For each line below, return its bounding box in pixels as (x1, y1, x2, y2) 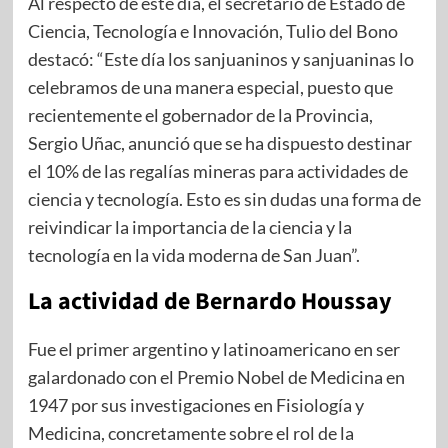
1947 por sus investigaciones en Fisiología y (27, 394, 364, 417)
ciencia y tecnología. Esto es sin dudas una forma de (27, 188, 421, 211)
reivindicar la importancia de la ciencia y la (27, 216, 352, 239)
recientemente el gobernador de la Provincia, (27, 104, 373, 127)
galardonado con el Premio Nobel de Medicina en (27, 366, 405, 389)
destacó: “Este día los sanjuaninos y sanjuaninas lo (27, 48, 414, 71)
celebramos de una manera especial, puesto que (27, 76, 393, 99)
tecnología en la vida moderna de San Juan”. (27, 244, 360, 267)
